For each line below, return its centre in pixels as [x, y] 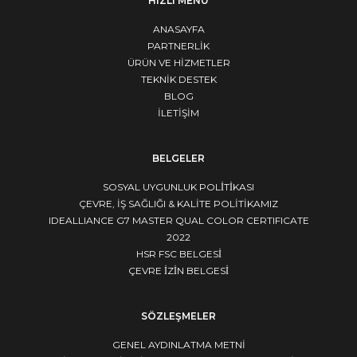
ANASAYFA [178, 29]
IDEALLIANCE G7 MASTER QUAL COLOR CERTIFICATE [178, 221]
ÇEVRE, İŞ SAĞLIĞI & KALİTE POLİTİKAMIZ [178, 204]
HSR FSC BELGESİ [178, 254]
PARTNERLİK [178, 46]
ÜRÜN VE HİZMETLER [178, 63]
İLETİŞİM [178, 113]
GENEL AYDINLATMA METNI [178, 345]
